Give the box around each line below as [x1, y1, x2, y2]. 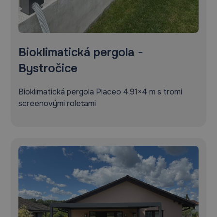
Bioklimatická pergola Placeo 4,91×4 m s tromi [18, 86, 183, 97]
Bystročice [18, 61, 78, 76]
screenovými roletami [18, 98, 96, 108]
